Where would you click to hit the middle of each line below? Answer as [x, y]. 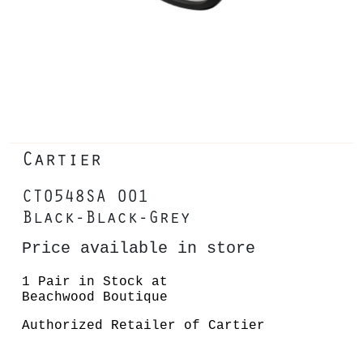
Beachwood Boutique [95, 297]
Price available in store [139, 249]
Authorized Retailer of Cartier [143, 326]
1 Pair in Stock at [95, 282]
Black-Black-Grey [106, 216]
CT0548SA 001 [85, 195]
